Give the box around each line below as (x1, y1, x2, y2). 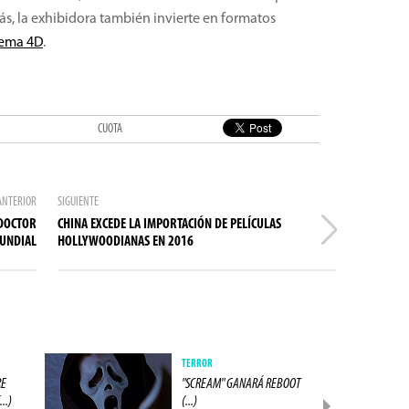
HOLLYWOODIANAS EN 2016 (58, 235, 194, 249)
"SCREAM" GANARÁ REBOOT (182, 377, 300, 392)
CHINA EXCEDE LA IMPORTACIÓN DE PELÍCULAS (58, 217, 282, 232)
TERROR (182, 359, 213, 370)
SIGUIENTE (58, 195, 100, 209)
